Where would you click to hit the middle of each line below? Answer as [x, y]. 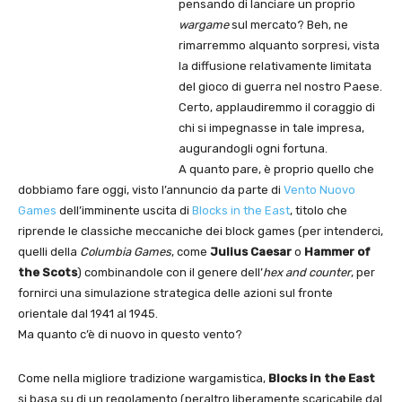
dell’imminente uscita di [124, 211]
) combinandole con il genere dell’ [170, 273]
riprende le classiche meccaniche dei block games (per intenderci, [201, 232]
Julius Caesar [251, 252]
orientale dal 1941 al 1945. [88, 314]
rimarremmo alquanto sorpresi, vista [279, 46]
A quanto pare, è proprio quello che [276, 170]
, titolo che [319, 211]
